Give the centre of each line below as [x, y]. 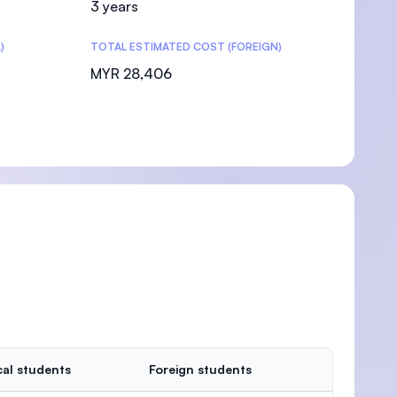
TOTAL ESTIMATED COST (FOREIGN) [186, 47]
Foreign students [200, 369]
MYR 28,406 [131, 74]
